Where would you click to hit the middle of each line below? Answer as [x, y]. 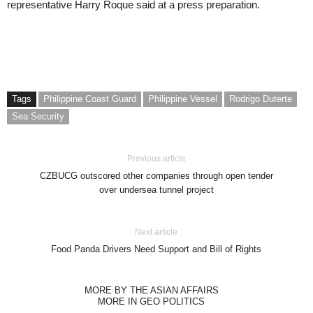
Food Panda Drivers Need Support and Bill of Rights [156, 249]
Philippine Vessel [183, 99]
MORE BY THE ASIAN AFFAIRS [151, 290]
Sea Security [38, 116]
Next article [156, 232]
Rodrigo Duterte [261, 99]
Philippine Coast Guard [90, 99]
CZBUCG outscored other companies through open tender [156, 175]
